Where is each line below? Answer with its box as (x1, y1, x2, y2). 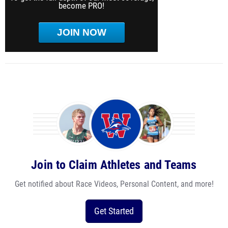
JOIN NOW (56, 27, 106, 38)
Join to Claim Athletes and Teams (31, 158, 197, 172)
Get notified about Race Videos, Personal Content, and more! (14, 179, 214, 189)
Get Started (94, 206, 134, 216)
